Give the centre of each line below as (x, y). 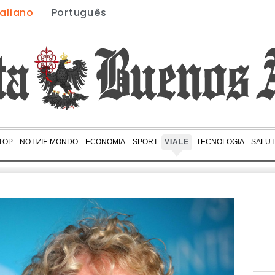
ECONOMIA (105, 142)
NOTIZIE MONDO (49, 142)
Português (79, 12)
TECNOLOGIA (220, 142)
